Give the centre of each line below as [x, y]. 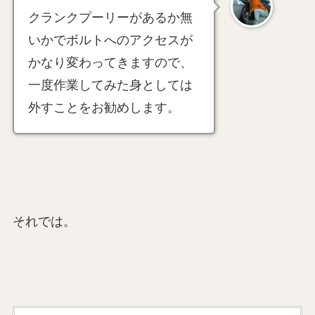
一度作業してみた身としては [110, 85]
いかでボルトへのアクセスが [110, 40]
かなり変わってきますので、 [110, 63]
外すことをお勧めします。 [104, 108]
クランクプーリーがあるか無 [110, 18]
